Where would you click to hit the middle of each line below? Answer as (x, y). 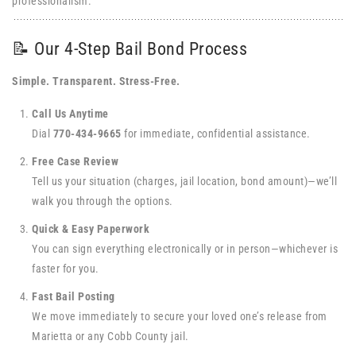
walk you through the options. (103, 201)
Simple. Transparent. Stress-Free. (96, 81)
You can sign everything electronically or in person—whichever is (185, 249)
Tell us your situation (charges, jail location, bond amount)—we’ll (184, 181)
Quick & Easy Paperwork (91, 229)
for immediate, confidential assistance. (216, 133)
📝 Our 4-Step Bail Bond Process (130, 49)
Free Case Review (75, 161)
